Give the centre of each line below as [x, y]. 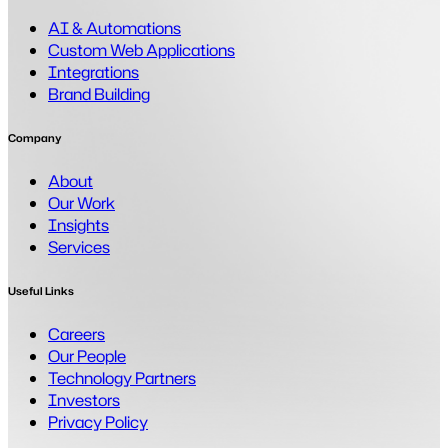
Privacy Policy [98, 421]
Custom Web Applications [141, 49]
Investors [84, 399]
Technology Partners [122, 377]
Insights [78, 224]
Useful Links [41, 290]
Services [79, 246]
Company [35, 137]
